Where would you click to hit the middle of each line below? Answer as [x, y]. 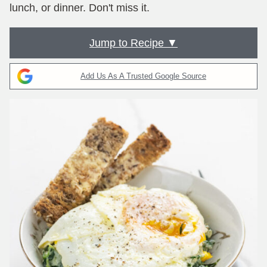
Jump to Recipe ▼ [133, 43]
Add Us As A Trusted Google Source [143, 76]
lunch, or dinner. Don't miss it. [80, 8]
